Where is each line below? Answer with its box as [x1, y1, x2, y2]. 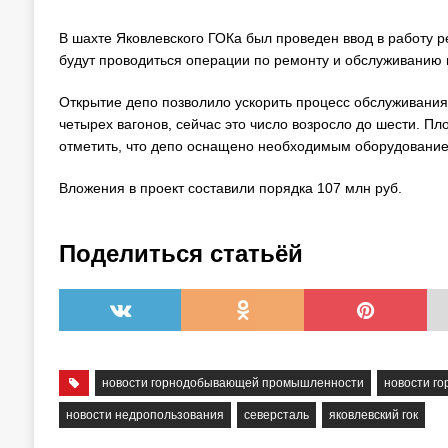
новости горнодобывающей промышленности [102, 376, 365, 390]
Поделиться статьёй [58, 240, 303, 267]
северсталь [243, 408, 309, 422]
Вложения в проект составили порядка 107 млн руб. [58, 180, 402, 196]
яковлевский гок [328, 408, 418, 422]
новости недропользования [65, 408, 224, 422]
